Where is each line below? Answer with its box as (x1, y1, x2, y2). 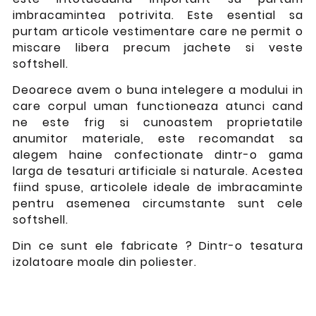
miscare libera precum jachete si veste (12, 39, 304, 56)
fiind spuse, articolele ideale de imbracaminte (12, 178, 304, 195)
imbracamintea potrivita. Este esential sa (12, 7, 304, 24)
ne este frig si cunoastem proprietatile (12, 114, 304, 130)
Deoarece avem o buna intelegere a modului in (12, 81, 304, 98)
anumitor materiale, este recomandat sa (12, 130, 304, 147)
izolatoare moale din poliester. (12, 253, 197, 270)
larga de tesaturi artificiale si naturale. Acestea (12, 162, 304, 179)
